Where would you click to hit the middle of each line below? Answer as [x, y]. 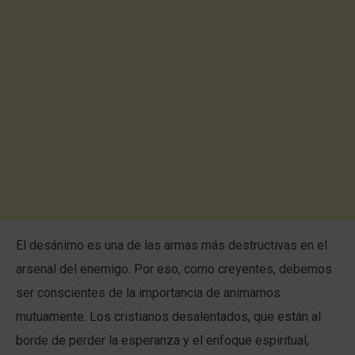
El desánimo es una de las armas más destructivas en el [172, 245]
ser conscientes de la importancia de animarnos [148, 293]
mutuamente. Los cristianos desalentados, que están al [168, 317]
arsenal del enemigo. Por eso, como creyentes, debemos [174, 269]
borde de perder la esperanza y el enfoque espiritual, [162, 340]
